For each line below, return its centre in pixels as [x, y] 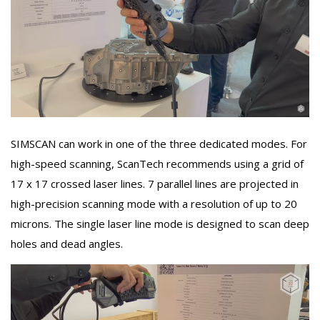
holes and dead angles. [67, 244]
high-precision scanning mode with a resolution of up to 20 [154, 204]
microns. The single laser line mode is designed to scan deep [160, 224]
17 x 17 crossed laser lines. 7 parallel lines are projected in [155, 184]
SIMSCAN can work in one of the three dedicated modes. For [159, 144]
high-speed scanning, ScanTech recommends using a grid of [157, 164]
